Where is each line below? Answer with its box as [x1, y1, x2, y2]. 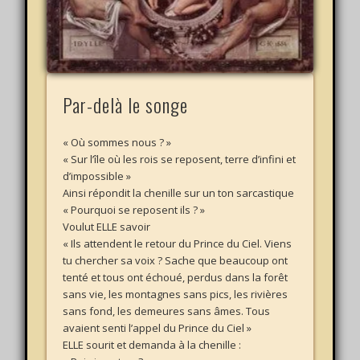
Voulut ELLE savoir [63, 219, 151, 235]
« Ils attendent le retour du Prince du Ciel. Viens [63, 236, 292, 252]
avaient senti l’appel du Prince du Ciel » [63, 321, 252, 336]
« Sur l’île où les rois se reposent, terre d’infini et [63, 152, 297, 167]
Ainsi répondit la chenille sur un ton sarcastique [63, 186, 295, 201]
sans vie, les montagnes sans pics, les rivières [63, 287, 288, 302]
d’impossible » [63, 169, 132, 184]
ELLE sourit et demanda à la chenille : [63, 337, 242, 353]
